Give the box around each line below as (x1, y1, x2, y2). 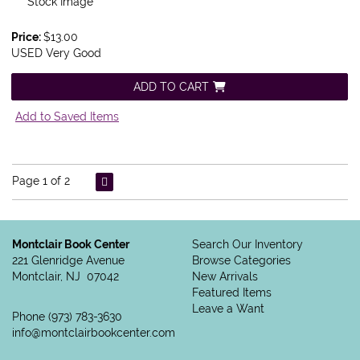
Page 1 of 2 (12, 174, 70, 188)
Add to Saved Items (15, 110, 119, 124)
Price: (11, 31, 43, 44)
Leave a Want (192, 302, 264, 316)
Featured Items (192, 286, 272, 300)
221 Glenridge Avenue (12, 254, 125, 268)
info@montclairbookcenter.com (12, 326, 175, 340)
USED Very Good (11, 47, 101, 60)
